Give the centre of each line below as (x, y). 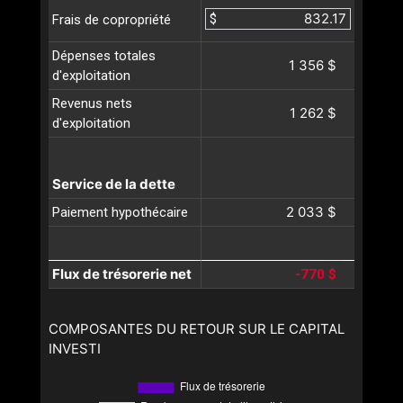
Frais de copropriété (112, 19)
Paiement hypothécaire (120, 213)
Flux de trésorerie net (122, 274)
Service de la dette (114, 184)
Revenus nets (92, 104)
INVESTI (75, 349)
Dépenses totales (104, 56)
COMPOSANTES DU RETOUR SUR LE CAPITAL (197, 329)
